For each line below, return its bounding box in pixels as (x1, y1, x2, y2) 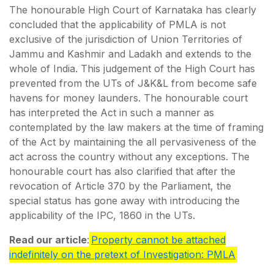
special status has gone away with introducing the (9, 194, 240, 207)
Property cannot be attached (91, 233, 226, 246)
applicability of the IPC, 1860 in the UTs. (9, 209, 195, 221)
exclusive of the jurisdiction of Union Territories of (9, 32, 242, 45)
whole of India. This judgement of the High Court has (9, 62, 255, 75)
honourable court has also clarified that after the (9, 165, 235, 177)
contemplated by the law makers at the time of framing (9, 120, 264, 133)
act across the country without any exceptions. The (9, 150, 250, 163)
